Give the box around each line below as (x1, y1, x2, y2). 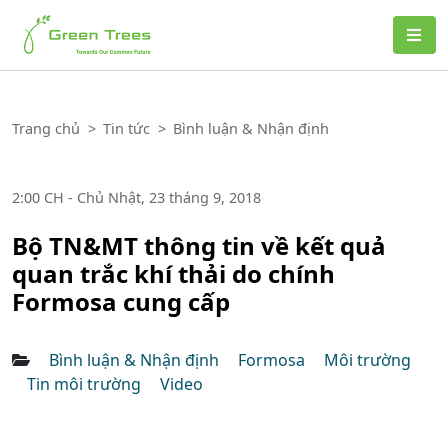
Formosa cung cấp (12, 285, 230, 318)
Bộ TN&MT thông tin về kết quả (12, 229, 386, 262)
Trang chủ (12, 119, 80, 138)
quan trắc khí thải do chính (12, 257, 335, 290)
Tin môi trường (27, 373, 145, 395)
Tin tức (103, 119, 150, 138)
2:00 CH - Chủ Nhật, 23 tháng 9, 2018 (12, 188, 261, 207)
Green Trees (12, 8, 104, 30)
